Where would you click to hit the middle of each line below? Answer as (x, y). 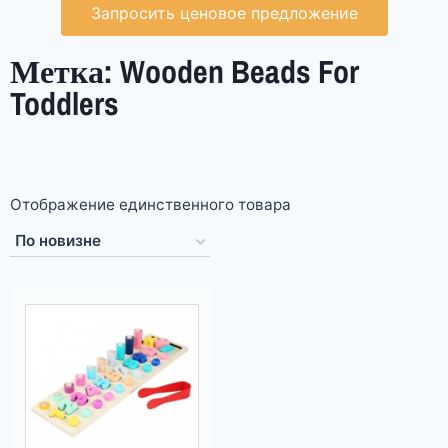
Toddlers (64, 103)
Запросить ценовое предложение (224, 12)
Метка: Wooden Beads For (184, 71)
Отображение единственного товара (150, 204)
